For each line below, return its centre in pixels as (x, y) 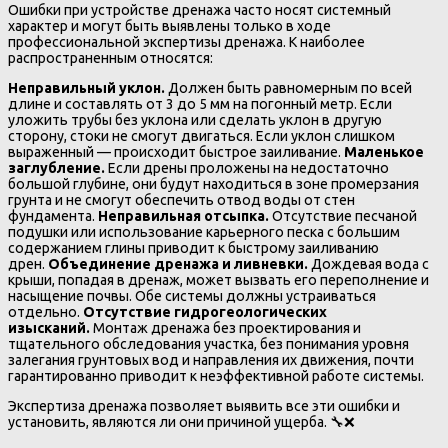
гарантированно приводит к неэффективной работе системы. (216, 375)
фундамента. (53, 215)
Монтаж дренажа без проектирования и (225, 327)
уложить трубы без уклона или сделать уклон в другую (195, 119)
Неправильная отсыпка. (183, 215)
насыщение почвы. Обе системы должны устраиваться (192, 295)
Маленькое (384, 151)
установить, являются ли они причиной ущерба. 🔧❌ (181, 421)
